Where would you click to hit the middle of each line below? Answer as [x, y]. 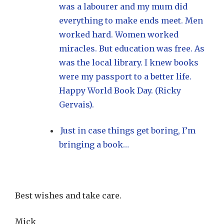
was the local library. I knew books [129, 62]
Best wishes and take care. [68, 195]
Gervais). [76, 104]
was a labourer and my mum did [123, 6]
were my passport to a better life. [125, 76]
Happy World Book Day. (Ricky [120, 90]
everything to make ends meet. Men [131, 20]
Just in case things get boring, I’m [128, 130]
